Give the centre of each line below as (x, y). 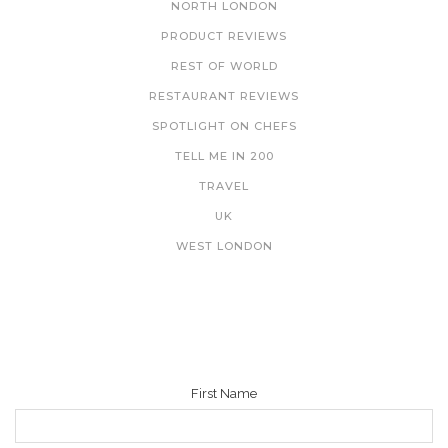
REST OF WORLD (224, 65)
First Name (224, 393)
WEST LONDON (224, 245)
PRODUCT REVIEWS (224, 35)
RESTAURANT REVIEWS (224, 95)
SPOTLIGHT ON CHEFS (224, 125)
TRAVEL (224, 185)
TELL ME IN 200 (224, 155)
